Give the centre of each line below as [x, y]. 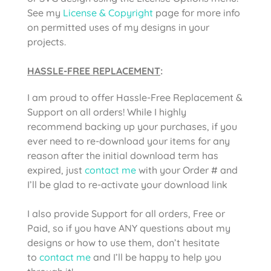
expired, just [56, 170]
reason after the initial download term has [123, 155]
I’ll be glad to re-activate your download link [127, 184]
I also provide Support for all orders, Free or [126, 213]
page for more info [197, 12]
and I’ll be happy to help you [156, 257]
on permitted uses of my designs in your [118, 27]
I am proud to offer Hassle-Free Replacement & [135, 97]
